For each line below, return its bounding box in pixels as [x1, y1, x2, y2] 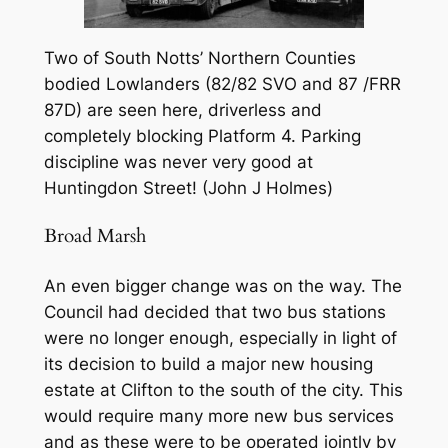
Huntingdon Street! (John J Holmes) [43, 178, 333, 199]
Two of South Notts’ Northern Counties [43, 48, 356, 69]
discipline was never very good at [43, 152, 313, 173]
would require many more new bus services [43, 405, 394, 426]
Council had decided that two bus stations [43, 301, 386, 322]
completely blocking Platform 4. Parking [43, 126, 361, 147]
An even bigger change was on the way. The [43, 275, 402, 296]
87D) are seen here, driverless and [43, 100, 322, 121]
